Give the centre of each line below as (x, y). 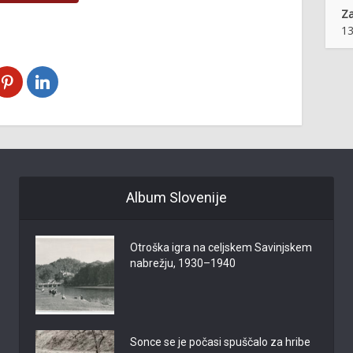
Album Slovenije (176, 197)
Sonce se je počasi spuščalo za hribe (220, 342)
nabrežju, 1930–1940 (182, 263)
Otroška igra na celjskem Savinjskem (221, 247)
